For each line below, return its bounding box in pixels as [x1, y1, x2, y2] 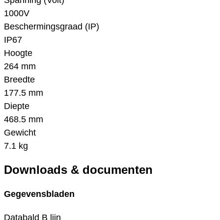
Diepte [4, 101, 29, 111]
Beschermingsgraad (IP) [4, 22, 99, 32]
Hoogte [4, 48, 32, 58]
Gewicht [4, 128, 36, 138]
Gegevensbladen [4, 189, 75, 199]
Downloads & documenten [4, 163, 153, 177]
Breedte [4, 75, 35, 85]
